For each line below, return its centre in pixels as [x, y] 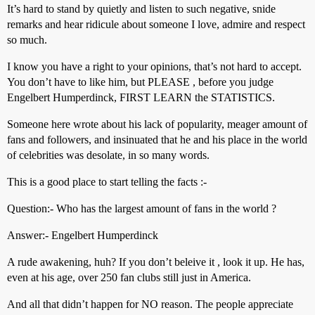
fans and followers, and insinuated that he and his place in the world [157, 140]
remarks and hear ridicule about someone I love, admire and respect [156, 24]
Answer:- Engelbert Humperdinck [83, 235]
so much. [27, 40]
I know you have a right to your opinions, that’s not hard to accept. [154, 66]
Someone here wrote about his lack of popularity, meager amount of [157, 124]
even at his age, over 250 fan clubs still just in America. [129, 277]
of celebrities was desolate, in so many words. [108, 155]
